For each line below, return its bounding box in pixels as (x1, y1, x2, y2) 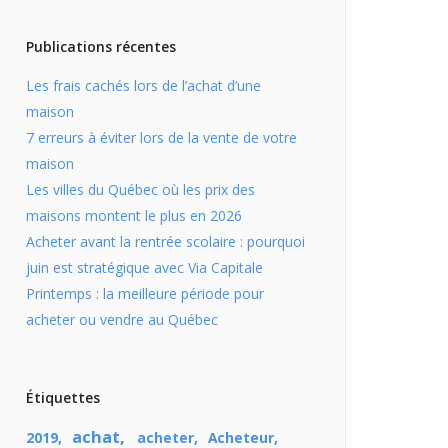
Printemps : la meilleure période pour (26, 284, 264, 304)
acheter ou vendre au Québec (26, 310, 218, 330)
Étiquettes (26, 388, 100, 408)
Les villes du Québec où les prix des (26, 180, 255, 200)
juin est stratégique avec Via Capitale (26, 258, 263, 278)
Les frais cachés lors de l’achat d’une (26, 76, 261, 96)
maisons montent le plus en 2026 (26, 206, 242, 226)
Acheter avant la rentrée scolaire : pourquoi (26, 232, 305, 252)
